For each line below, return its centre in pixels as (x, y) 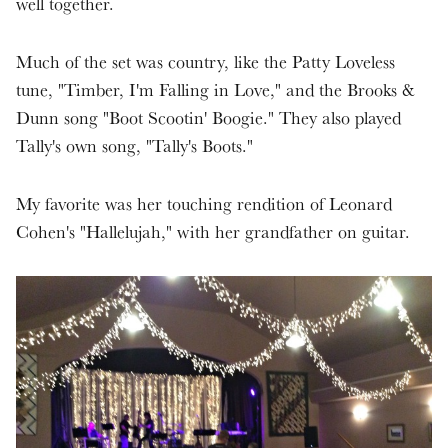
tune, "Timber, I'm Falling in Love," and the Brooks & (215, 90)
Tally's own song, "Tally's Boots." (134, 146)
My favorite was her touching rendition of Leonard (204, 204)
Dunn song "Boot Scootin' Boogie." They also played (208, 118)
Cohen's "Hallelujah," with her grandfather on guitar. (213, 232)
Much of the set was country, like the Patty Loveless (205, 62)
